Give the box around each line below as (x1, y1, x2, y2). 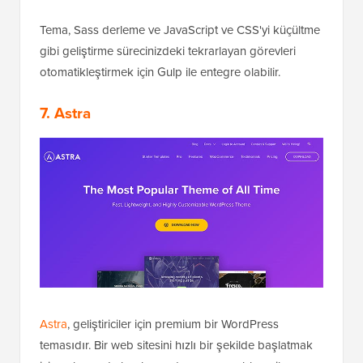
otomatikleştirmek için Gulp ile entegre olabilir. (40, 62, 280, 81)
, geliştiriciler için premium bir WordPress (67, 315, 279, 334)
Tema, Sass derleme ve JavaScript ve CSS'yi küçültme (40, 20, 320, 39)
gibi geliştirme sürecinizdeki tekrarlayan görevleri (40, 41, 296, 60)
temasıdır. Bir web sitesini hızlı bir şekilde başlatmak (40, 336, 313, 355)
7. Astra (40, 100, 91, 125)
